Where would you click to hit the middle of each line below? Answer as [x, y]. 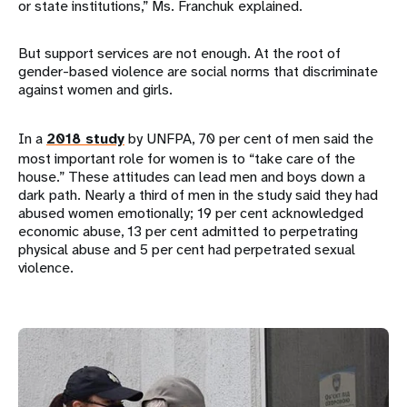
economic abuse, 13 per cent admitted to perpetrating [188, 231]
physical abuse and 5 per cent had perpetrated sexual [187, 249]
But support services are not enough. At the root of [179, 53]
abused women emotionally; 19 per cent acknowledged [191, 213]
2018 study [85, 138]
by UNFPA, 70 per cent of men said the [249, 138]
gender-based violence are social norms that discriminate [198, 71]
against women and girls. [95, 89]
